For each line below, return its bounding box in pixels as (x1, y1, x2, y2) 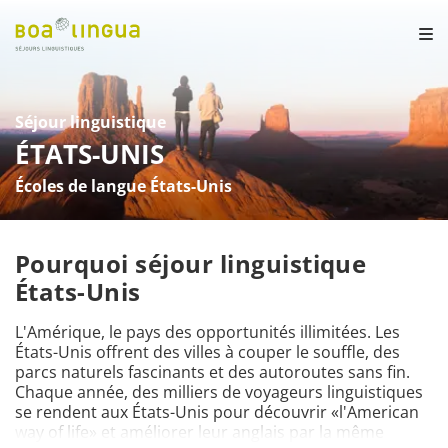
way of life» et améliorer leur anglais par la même (15, 421, 384, 443)
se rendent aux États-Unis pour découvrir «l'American (15, 401, 419, 423)
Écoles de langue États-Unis (15, 175, 232, 197)
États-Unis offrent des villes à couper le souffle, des (15, 341, 400, 363)
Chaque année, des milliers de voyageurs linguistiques (15, 381, 423, 403)
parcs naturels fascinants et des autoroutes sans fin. (15, 361, 410, 383)
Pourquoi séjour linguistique (15, 247, 367, 280)
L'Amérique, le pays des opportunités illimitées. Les (15, 321, 400, 343)
